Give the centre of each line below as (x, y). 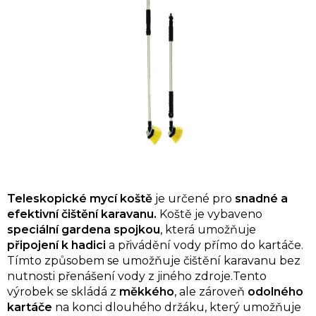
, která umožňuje (208, 229)
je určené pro (194, 198)
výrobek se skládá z (63, 291)
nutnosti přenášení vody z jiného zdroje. (120, 276)
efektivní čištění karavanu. (83, 214)
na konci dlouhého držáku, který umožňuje (177, 307)
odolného (275, 291)
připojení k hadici (56, 245)
